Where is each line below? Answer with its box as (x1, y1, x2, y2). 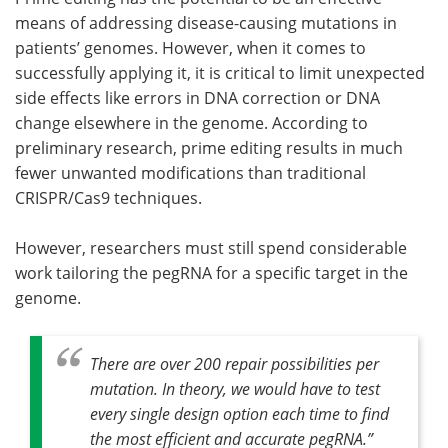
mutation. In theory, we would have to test (90, 378, 380, 399)
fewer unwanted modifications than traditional (15, 162, 366, 184)
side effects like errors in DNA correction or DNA (15, 87, 380, 109)
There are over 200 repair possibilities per (90, 353, 379, 374)
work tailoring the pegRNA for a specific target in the (15, 262, 408, 284)
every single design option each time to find (90, 403, 389, 424)
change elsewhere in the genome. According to (15, 112, 368, 134)
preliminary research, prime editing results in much (15, 137, 403, 159)
